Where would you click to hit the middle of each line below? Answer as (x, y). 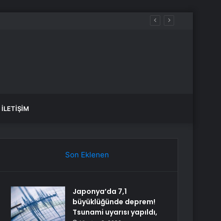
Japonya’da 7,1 (100, 191)
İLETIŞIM (15, 109)
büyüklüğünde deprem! (114, 202)
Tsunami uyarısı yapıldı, (115, 212)
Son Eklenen (87, 155)
